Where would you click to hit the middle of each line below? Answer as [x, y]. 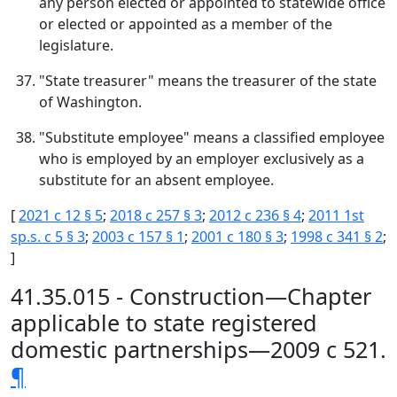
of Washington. [90, 102]
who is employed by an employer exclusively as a [202, 159]
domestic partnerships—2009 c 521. [198, 349]
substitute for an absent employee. [156, 180]
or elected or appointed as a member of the [186, 24]
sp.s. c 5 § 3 [48, 237]
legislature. [76, 45]
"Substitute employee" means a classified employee [212, 137]
